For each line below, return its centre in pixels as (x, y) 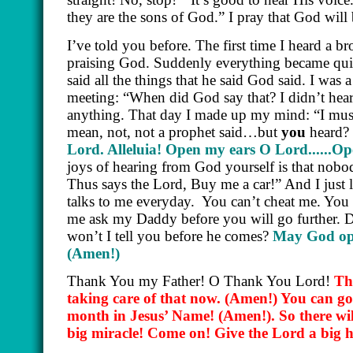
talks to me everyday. (131, 201)
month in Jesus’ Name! (143, 316)
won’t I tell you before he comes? (170, 236)
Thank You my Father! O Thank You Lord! (201, 281)
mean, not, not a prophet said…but (174, 132)
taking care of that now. (146, 298)
